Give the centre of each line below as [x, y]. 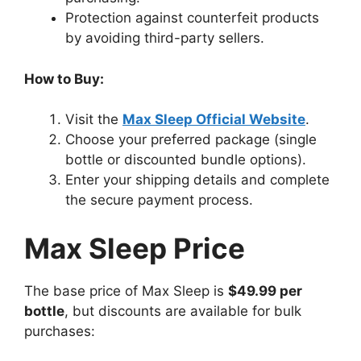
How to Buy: [64, 79]
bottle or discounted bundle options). [186, 160]
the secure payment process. [159, 200]
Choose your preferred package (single [191, 140]
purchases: [60, 331]
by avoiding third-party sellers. [165, 38]
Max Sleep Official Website [214, 120]
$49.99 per [265, 290]
